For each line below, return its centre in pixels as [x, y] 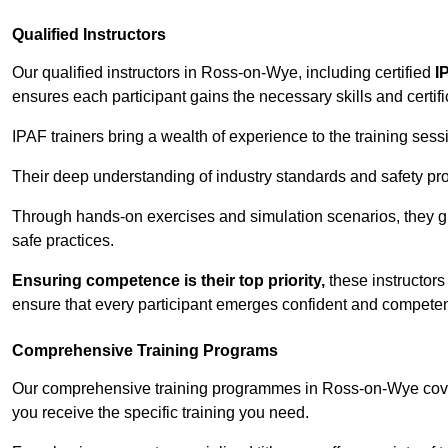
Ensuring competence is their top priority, [168, 281]
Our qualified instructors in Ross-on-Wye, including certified [223, 73]
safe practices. [63, 241]
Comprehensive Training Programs [145, 351]
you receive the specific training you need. [160, 413]
